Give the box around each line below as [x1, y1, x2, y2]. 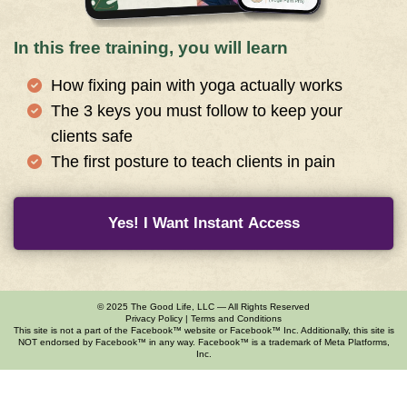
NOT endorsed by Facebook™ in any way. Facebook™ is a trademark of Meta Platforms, [17, 336, 390, 347]
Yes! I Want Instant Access [107, 213, 300, 232]
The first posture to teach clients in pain [51, 152, 335, 171]
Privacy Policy [125, 313, 183, 323]
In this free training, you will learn [14, 37, 288, 57]
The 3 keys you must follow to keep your [51, 101, 342, 120]
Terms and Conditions [191, 313, 282, 323]
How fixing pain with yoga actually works [51, 75, 342, 94]
